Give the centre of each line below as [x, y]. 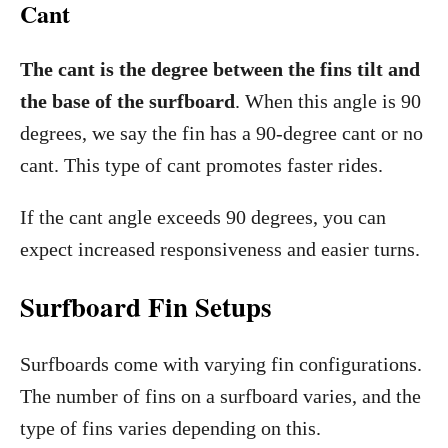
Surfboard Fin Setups [146, 306]
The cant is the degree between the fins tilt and [220, 69]
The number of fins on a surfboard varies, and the [220, 396]
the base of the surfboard [127, 101]
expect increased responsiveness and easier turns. [220, 249]
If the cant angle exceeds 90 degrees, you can [203, 217]
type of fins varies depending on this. [170, 428]
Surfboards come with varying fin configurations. [221, 364]
